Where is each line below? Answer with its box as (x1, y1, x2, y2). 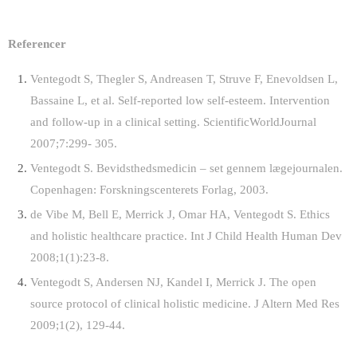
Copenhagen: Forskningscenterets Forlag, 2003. (29, 182, 269, 196)
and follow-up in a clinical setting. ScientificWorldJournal (29, 114, 316, 128)
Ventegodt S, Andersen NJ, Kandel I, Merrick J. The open (29, 274, 316, 288)
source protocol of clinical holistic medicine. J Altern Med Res (29, 296, 339, 310)
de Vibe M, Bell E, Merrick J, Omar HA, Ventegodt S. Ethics (29, 206, 330, 221)
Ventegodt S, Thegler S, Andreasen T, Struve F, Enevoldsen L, (29, 71, 338, 85)
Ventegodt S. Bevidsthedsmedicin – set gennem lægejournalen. (29, 160, 343, 175)
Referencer (8, 36, 66, 50)
